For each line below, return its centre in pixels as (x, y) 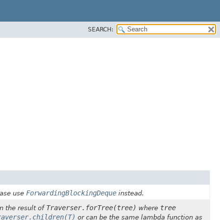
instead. (130, 193)
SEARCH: (101, 29)
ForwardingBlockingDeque (71, 193)
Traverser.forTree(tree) (91, 207)
